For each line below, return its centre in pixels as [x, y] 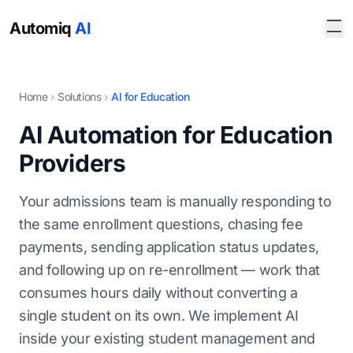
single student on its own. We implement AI [159, 316]
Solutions [80, 97]
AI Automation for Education [176, 135]
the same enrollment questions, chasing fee [161, 224]
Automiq [42, 28]
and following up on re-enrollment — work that [170, 270]
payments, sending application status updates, [169, 247]
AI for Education [150, 97]
